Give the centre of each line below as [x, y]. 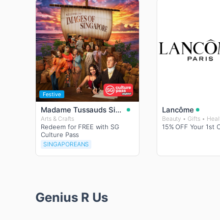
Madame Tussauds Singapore [119, 110]
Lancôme [178, 110]
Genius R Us [72, 197]
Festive [52, 94]
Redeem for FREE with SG [80, 126]
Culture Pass [60, 134]
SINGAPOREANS [66, 144]
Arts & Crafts [58, 118]
